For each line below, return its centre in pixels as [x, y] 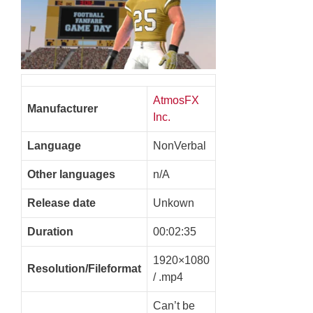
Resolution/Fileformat [84, 268]
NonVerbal [180, 145]
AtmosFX [176, 100]
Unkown [174, 203]
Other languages [71, 174]
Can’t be [174, 305]
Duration [50, 231]
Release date [61, 203]
